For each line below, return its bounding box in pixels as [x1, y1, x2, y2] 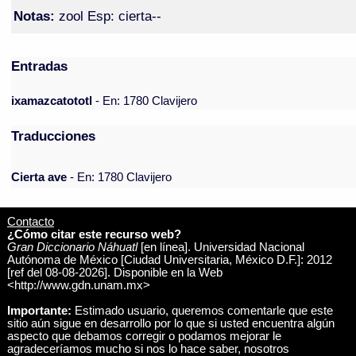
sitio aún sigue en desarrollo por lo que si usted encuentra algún [6, 316, 335, 330]
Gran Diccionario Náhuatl [6, 240, 137, 253]
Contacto [6, 215, 54, 228]
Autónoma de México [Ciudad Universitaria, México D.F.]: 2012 [6, 253, 332, 266]
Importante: [6, 304, 72, 317]
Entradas [11, 58, 68, 75]
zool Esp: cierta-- [54, 7, 161, 24]
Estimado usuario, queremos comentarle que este [71, 304, 333, 317]
